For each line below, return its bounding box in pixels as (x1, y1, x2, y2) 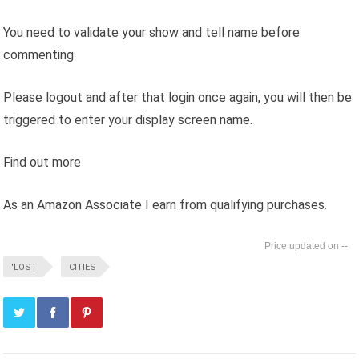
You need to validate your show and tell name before (3, 24, 301, 40)
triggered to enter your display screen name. (3, 111, 253, 127)
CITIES (69, 261, 97, 272)
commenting (3, 46, 75, 63)
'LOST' (11, 261, 40, 272)
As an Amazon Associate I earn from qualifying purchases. (3, 196, 328, 212)
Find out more (3, 154, 82, 170)
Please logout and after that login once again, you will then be (3, 89, 353, 105)
